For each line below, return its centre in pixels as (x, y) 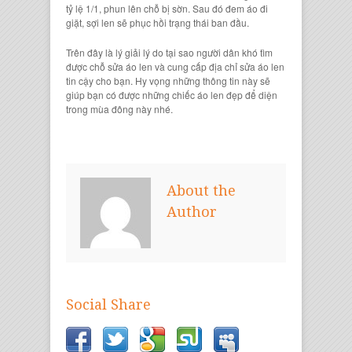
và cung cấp (182, 66)
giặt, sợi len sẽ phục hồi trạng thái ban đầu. (158, 22)
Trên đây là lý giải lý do (116, 52)
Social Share (108, 304)
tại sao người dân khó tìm (219, 52)
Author (192, 211)
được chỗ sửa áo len (109, 66)
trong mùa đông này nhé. (119, 108)
